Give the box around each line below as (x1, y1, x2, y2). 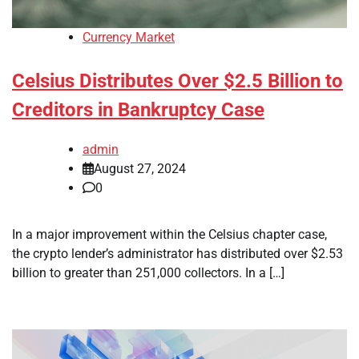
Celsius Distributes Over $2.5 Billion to (12, 70, 343, 93)
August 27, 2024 (94, 161, 186, 177)
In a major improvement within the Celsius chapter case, (12, 227, 327, 243)
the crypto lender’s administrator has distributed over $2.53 (12, 246, 343, 262)
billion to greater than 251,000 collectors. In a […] (12, 265, 284, 281)
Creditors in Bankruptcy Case (12, 99, 264, 122)
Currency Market (83, 30, 175, 46)
